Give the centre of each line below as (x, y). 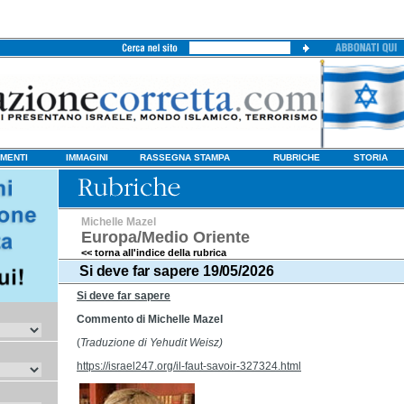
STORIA (371, 157)
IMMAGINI (87, 157)
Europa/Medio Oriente (165, 237)
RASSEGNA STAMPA (185, 157)
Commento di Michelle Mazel (150, 319)
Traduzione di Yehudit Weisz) (151, 343)
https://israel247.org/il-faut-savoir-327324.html (189, 366)
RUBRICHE (297, 157)
